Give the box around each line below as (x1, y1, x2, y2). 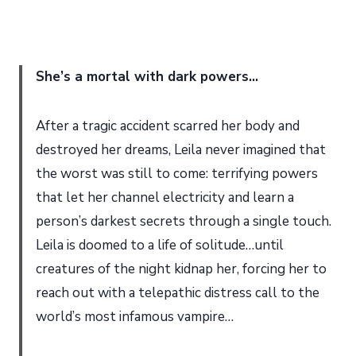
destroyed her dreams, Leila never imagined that (36, 140, 326, 159)
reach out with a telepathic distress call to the (36, 283, 319, 302)
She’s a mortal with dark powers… (36, 67, 258, 86)
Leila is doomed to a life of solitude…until (36, 235, 284, 254)
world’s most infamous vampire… (36, 307, 234, 326)
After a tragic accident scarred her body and (36, 116, 300, 135)
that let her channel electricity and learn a (36, 188, 294, 207)
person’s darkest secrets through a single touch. (36, 211, 331, 230)
